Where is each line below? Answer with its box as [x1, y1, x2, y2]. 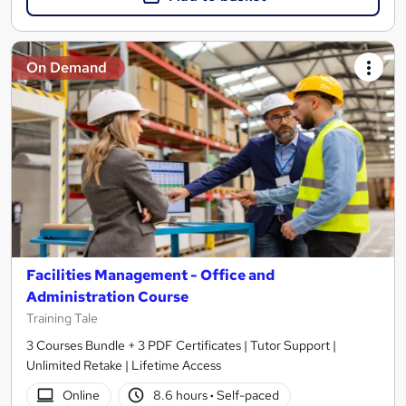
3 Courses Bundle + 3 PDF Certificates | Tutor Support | [26, 336, 336, 353]
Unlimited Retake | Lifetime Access [26, 356, 221, 373]
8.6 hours [153, 387, 211, 404]
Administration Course [26, 286, 188, 306]
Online [62, 387, 100, 404]
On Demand [26, 58, 107, 78]
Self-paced [214, 387, 280, 404]
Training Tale [26, 309, 98, 326]
